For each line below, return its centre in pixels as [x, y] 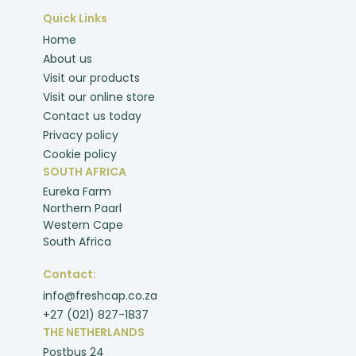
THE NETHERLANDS [94, 332]
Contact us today [93, 116]
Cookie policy [80, 154]
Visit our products [92, 77]
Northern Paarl [83, 208]
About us [68, 58]
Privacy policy [81, 135]
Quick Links [75, 18]
